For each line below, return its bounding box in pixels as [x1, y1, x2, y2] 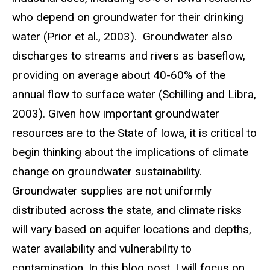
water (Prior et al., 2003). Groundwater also [12, 30, 233, 44]
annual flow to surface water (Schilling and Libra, [12, 87, 256, 102]
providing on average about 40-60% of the [12, 68, 225, 83]
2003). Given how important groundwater [12, 107, 219, 121]
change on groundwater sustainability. [12, 165, 202, 179]
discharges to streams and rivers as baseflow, [12, 49, 245, 63]
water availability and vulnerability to [12, 242, 192, 256]
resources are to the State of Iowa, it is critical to [12, 126, 257, 140]
